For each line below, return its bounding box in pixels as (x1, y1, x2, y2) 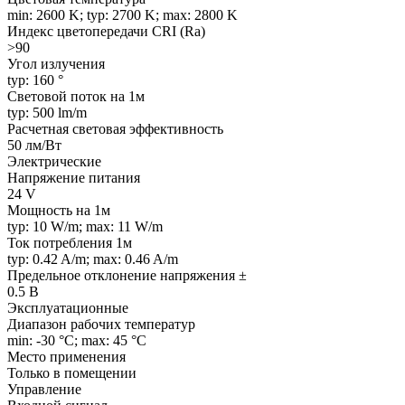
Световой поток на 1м (7, 88, 145, 104)
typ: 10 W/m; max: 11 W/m (7, 218, 163, 234)
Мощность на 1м (7, 202, 110, 218)
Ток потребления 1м (7, 234, 132, 250)
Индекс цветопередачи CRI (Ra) (7, 23, 205, 39)
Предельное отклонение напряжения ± (7, 267, 247, 283)
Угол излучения (7, 55, 105, 71)
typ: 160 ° (7, 71, 63, 88)
